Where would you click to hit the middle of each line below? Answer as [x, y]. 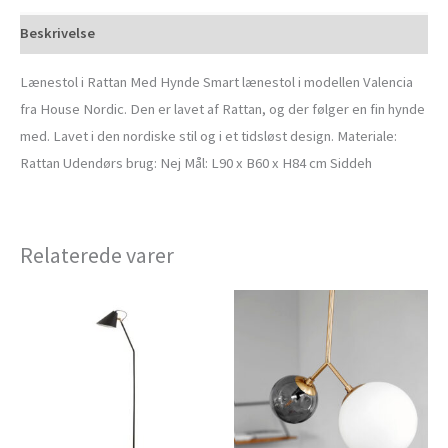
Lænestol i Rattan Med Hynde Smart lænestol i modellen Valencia [216, 81]
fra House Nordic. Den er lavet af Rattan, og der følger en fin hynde [222, 108]
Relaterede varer [97, 254]
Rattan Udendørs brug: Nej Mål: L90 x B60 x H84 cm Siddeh [196, 162]
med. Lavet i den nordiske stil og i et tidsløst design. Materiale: [208, 135]
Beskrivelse [57, 32]
